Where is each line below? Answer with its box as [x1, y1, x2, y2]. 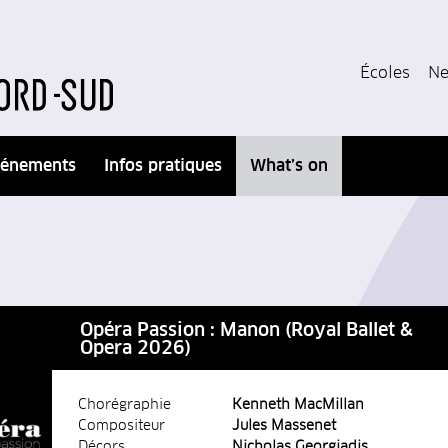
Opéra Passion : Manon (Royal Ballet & [80, 321, 413, 340]
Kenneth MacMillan [232, 397, 364, 412]
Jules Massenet [232, 418, 336, 433]
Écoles [360, 65, 411, 81]
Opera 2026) [80, 339, 191, 358]
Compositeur [78, 418, 165, 433]
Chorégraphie [78, 397, 171, 412]
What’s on [250, 157, 328, 174]
